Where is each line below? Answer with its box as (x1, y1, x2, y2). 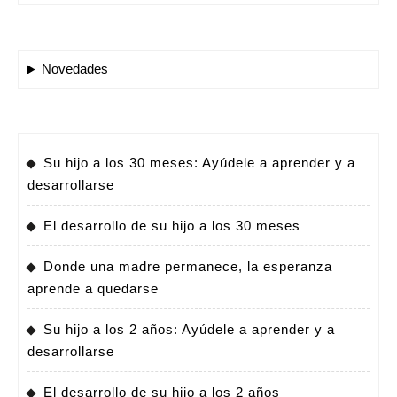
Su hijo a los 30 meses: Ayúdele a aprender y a (43, 155, 355, 171)
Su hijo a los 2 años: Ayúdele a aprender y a (43, 322, 335, 338)
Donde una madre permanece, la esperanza (43, 259, 332, 275)
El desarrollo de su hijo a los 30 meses (43, 218, 300, 234)
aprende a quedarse (27, 281, 159, 297)
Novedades (41, 61, 108, 77)
